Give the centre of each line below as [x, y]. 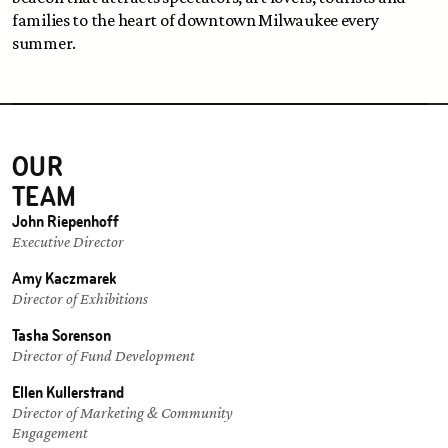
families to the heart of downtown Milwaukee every [195, 20]
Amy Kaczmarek [64, 278]
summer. [45, 43]
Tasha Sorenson [61, 335]
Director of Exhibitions [80, 298]
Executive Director [68, 241]
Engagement [50, 432]
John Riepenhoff [65, 221]
